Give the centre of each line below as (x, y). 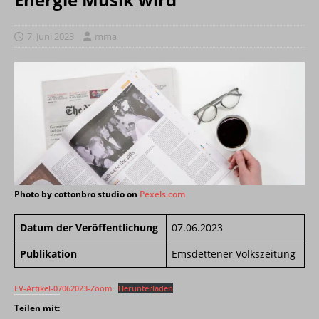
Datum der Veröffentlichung (89, 228)
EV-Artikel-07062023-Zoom (63, 288)
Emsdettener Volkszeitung (234, 254)
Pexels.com (162, 194)
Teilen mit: (37, 308)
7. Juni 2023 (51, 36)
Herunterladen (146, 288)
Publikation (48, 254)
